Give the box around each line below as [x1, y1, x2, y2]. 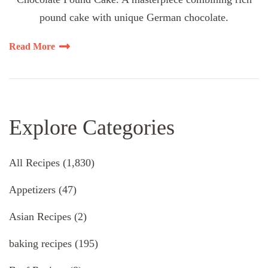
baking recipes [9, 237, 72, 249]
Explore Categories [9, 115, 175, 140]
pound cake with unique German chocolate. [39, 11, 229, 24]
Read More [9, 41, 55, 52]
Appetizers [9, 183, 56, 196]
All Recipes [9, 156, 60, 169]
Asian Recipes [9, 210, 71, 223]
